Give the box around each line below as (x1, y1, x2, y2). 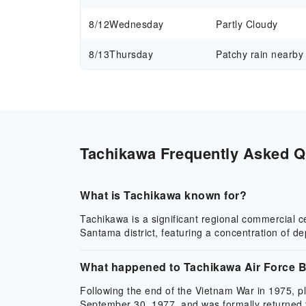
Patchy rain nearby (216, 47, 304, 61)
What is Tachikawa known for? (80, 187, 247, 203)
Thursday (109, 47, 153, 61)
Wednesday (109, 17, 164, 31)
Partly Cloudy (216, 17, 278, 31)
